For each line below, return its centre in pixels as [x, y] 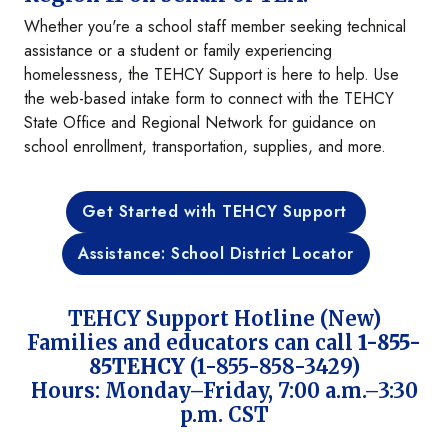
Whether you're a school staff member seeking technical [215, 27]
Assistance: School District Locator [216, 254]
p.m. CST [224, 415]
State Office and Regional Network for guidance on [200, 123]
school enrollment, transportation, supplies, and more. [205, 147]
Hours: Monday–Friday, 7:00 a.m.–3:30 [224, 391]
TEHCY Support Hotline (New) [224, 319]
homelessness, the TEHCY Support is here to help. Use [211, 75]
